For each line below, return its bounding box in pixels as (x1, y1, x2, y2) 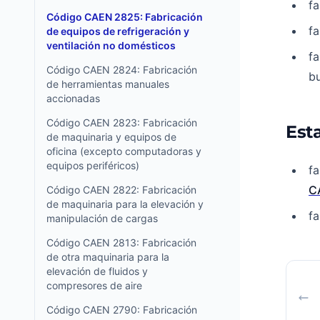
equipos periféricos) (46, 159, 139, 171)
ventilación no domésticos (46, 39, 176, 51)
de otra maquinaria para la (46, 251, 169, 263)
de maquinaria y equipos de (46, 131, 176, 143)
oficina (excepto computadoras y (46, 145, 201, 157)
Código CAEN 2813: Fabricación (46, 236, 196, 249)
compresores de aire (46, 279, 142, 291)
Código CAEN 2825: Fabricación (46, 11, 203, 23)
